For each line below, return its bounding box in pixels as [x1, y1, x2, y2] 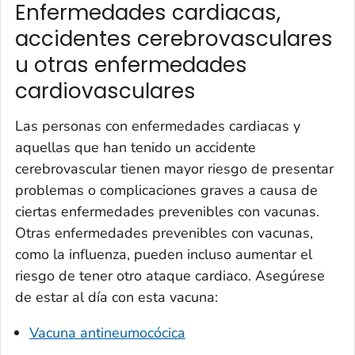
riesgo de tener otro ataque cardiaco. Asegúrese [15, 265, 325, 285]
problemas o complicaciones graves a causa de [15, 180, 318, 200]
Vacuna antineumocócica [29, 323, 185, 342]
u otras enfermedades [15, 51, 247, 80]
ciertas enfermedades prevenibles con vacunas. [15, 201, 319, 221]
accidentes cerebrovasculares [15, 25, 333, 54]
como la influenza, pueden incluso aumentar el [15, 244, 312, 264]
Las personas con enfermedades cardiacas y [15, 116, 300, 136]
